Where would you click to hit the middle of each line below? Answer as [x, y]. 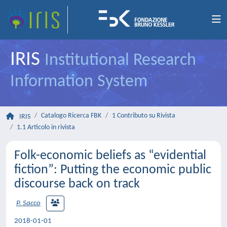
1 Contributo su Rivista [144, 116]
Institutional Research [120, 61]
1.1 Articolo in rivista [46, 127]
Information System [79, 82]
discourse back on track [77, 184]
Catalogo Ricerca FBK [71, 116]
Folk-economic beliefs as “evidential [110, 156]
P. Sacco [28, 204]
